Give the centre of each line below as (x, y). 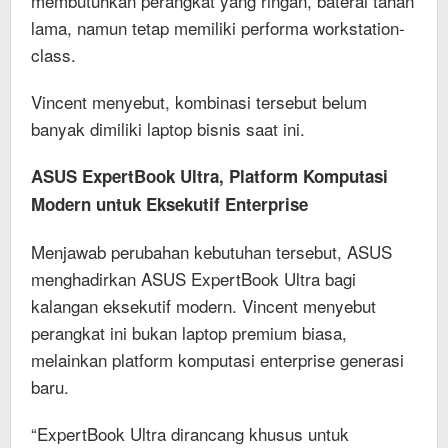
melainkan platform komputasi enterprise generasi (217, 359)
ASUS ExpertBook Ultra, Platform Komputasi (209, 175)
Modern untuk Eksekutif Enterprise (169, 203)
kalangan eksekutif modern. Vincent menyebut (203, 305)
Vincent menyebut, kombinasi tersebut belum (199, 101)
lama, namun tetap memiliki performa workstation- (218, 27)
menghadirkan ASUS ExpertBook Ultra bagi (193, 278)
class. (53, 54)
